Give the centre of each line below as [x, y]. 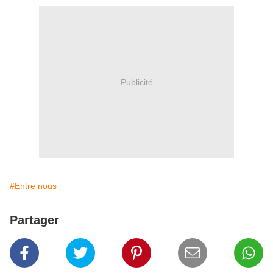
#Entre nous [33, 186]
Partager [34, 220]
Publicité [136, 82]
